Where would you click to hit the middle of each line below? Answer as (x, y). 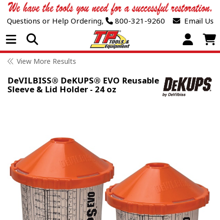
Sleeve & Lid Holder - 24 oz (62, 89)
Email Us (197, 21)
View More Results (46, 61)
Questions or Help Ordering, (55, 21)
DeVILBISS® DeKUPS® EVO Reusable (83, 81)
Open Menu (53, 39)
